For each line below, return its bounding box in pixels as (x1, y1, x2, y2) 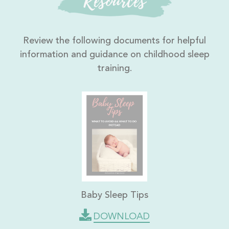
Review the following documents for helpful (23, 35, 206, 47)
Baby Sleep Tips (81, 189, 148, 201)
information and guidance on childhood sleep (19, 49, 210, 60)
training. (97, 62, 132, 74)
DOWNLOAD (94, 211, 150, 222)
